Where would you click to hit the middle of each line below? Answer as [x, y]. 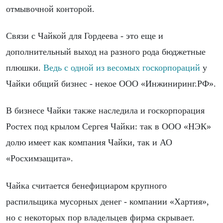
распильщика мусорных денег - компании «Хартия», [108, 201]
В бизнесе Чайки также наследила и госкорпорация [105, 111]
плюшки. [25, 68]
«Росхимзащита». [40, 159]
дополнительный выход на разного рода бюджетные [106, 52]
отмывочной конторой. [50, 9]
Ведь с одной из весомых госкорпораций [122, 68]
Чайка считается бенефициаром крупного [86, 185]
